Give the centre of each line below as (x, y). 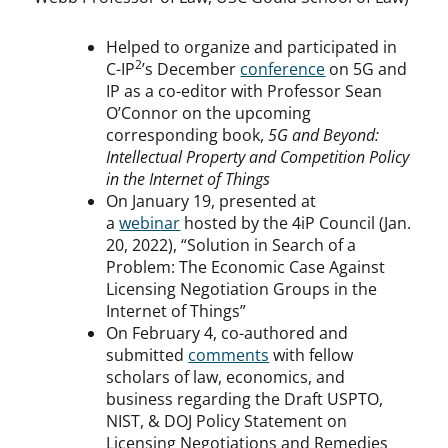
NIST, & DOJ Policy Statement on (227, 421)
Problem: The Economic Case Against (246, 267)
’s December (191, 69)
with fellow (311, 355)
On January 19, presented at (211, 201)
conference (283, 69)
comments (229, 355)
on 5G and (366, 69)
